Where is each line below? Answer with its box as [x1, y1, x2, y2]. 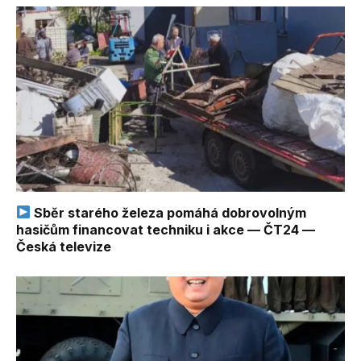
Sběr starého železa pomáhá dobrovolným [31, 204, 307, 221]
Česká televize [16, 238, 111, 255]
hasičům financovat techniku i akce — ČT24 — [16, 221, 315, 238]
